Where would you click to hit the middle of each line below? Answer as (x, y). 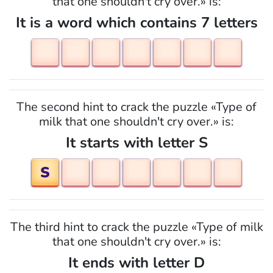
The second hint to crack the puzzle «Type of (136, 107)
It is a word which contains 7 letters (136, 23)
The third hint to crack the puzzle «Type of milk (136, 227)
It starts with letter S (136, 143)
